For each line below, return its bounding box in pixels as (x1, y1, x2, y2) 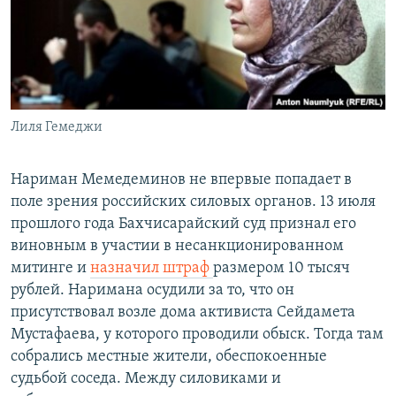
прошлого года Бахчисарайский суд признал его (11, 215, 356, 232)
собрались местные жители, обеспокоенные (11, 347, 327, 365)
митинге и (11, 259, 90, 277)
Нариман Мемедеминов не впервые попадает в (11, 171, 352, 188)
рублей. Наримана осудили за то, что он (11, 281, 294, 299)
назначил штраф (90, 259, 213, 277)
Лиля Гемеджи (11, 119, 103, 134)
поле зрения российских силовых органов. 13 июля (11, 193, 376, 210)
